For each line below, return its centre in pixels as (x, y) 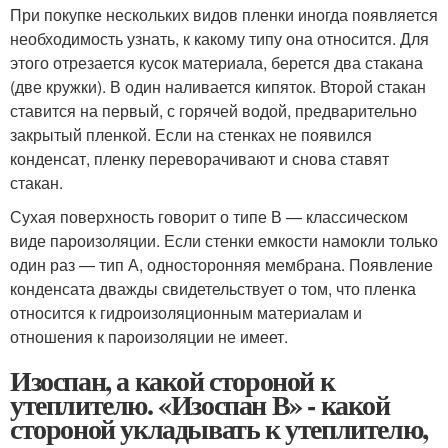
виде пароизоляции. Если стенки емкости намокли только (224, 240)
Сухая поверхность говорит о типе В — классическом (209, 216)
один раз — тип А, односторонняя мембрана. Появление (221, 264)
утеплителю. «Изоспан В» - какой (200, 404)
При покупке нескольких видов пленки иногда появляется (224, 14)
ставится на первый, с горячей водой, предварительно (213, 110)
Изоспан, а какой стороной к (172, 380)
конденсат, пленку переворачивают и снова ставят (199, 158)
